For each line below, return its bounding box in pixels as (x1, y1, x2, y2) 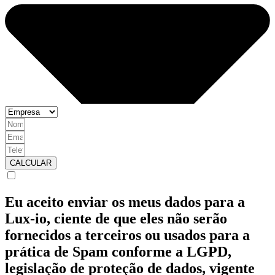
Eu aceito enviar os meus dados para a (5, 193, 245, 210)
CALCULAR (10, 158, 52, 168)
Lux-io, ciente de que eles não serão (5, 210, 227, 227)
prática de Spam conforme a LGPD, (5, 243, 231, 260)
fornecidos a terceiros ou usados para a (5, 227, 250, 243)
